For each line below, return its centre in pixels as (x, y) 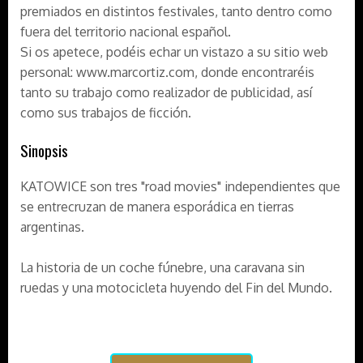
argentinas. (52, 227)
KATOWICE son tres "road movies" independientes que (180, 186)
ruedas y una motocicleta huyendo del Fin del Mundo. (176, 288)
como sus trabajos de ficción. (106, 113)
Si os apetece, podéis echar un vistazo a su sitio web (174, 52)
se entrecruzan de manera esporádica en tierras (157, 207)
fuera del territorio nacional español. (126, 32)
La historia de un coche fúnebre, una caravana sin (162, 267)
